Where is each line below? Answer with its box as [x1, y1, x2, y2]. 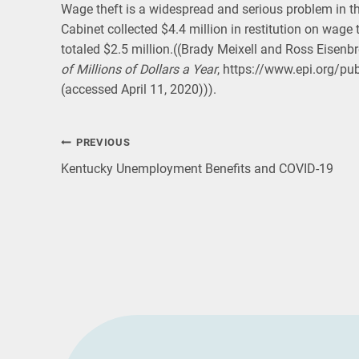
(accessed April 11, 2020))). [61, 82, 216, 98]
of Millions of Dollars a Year [61, 62, 217, 78]
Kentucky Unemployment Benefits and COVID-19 [61, 161, 333, 177]
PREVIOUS [76, 136, 131, 149]
